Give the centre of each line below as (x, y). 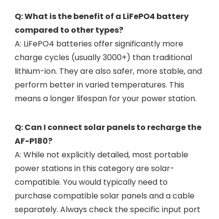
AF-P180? (33, 141)
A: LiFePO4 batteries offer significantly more (99, 44)
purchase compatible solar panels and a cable (105, 196)
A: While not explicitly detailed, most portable (101, 155)
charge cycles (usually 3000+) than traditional (103, 57)
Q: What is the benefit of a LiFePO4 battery (102, 16)
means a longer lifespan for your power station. (106, 99)
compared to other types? (69, 30)
